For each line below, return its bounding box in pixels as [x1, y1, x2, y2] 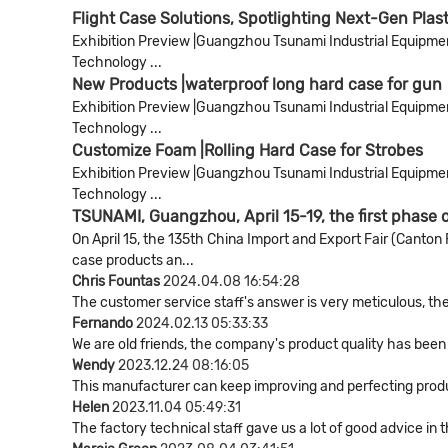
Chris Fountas [72, 273, 163, 291]
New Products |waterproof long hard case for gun [72, 75, 442, 95]
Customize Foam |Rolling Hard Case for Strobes [72, 141, 423, 161]
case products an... [72, 252, 194, 270]
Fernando [72, 315, 136, 333]
